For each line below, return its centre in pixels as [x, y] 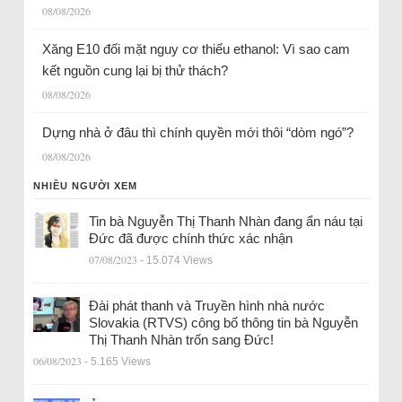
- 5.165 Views [117, 362]
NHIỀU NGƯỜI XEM [85, 186]
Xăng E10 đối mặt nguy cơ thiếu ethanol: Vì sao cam [196, 49]
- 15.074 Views [176, 261]
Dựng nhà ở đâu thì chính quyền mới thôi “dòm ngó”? [197, 133]
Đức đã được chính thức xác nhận [190, 239]
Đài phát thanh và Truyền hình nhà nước [206, 306]
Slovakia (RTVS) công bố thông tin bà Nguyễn [223, 323]
